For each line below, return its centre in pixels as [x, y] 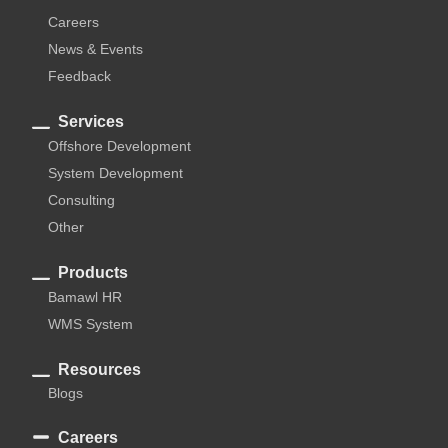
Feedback [79, 75]
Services [90, 121]
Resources [99, 369]
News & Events [95, 48]
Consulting [81, 199]
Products [92, 272]
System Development [115, 172]
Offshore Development [119, 145]
